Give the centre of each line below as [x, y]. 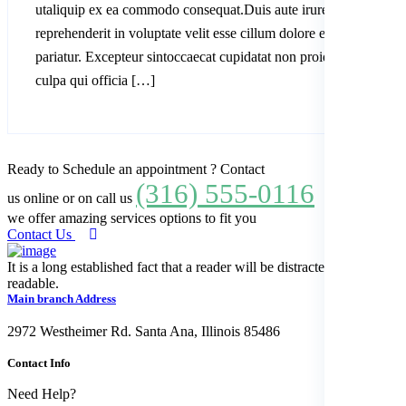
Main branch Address [62, 298]
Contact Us [39, 234]
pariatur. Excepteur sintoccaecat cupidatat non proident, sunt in [214, 56]
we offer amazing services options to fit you [132, 217]
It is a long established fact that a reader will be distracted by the [189, 266]
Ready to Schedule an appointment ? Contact [136, 169]
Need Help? [42, 393]
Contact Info [39, 362]
